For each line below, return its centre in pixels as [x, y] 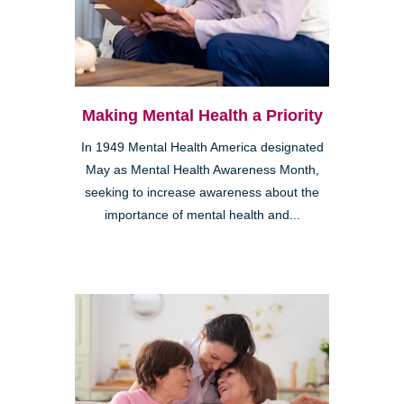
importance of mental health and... [202, 216]
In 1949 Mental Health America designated [202, 148]
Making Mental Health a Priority [202, 116]
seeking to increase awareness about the [202, 193]
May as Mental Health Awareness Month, [202, 170]
